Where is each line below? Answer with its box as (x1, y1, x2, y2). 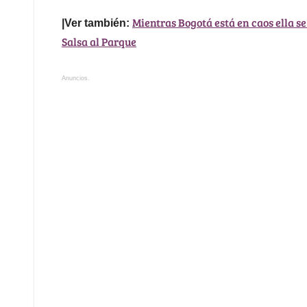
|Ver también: (62, 17, 132, 29)
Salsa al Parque (62, 34, 136, 49)
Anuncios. (62, 75, 90, 82)
